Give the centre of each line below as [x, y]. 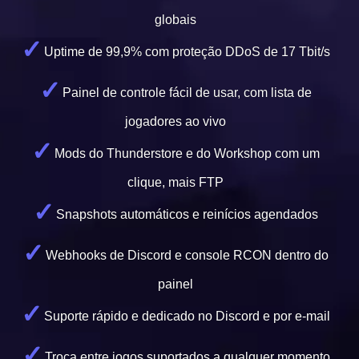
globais [175, 20]
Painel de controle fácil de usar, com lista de [187, 93]
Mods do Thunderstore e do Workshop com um [187, 153]
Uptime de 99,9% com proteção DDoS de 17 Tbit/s [187, 52]
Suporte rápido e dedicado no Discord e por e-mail [187, 316]
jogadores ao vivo [175, 121]
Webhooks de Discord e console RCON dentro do [187, 255]
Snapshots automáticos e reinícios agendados [187, 214]
